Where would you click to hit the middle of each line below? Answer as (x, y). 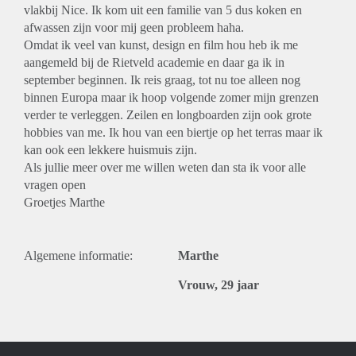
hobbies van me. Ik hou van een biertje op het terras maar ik (173, 132)
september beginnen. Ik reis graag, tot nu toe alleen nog (162, 80)
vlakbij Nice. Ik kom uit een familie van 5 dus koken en (163, 10)
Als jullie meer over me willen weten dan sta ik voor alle (165, 167)
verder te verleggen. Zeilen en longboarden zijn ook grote (168, 115)
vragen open (55, 185)
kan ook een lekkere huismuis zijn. (110, 150)
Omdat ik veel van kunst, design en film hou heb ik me (161, 45)
